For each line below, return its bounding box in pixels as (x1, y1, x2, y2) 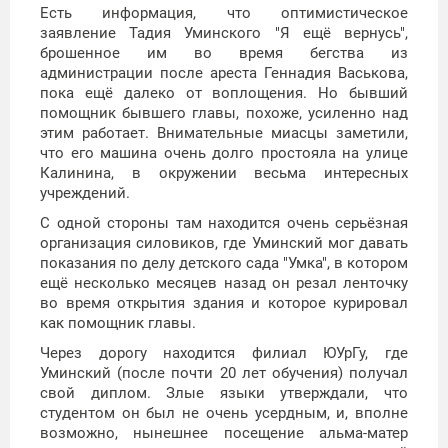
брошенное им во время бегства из (40, 44, 408, 63)
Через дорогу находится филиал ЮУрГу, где (40, 344, 408, 363)
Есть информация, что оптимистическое (40, 4, 408, 23)
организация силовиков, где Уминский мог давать (40, 234, 408, 253)
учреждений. (40, 184, 130, 203)
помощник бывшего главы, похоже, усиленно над (40, 104, 408, 123)
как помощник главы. (40, 314, 196, 333)
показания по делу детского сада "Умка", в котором (40, 254, 408, 273)
